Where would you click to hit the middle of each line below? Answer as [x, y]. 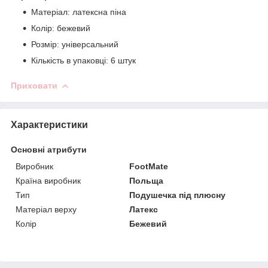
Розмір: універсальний [75, 44]
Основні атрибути [49, 149]
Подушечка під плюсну [178, 195]
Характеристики [49, 124]
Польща [147, 180]
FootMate [149, 166]
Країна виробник [48, 180]
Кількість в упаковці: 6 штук [83, 60]
